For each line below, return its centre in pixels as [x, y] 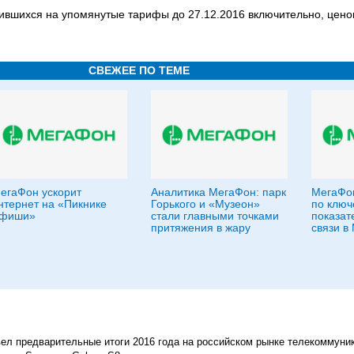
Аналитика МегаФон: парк [218, 192]
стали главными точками [215, 216]
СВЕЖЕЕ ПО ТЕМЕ [139, 70]
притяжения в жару [201, 228]
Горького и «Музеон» [205, 204]
